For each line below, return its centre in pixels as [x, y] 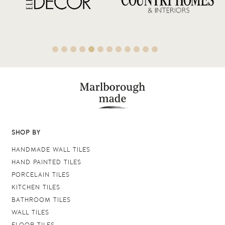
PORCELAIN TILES [40, 175]
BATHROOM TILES [41, 200]
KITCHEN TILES [36, 187]
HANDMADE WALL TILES [51, 150]
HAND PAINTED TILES [46, 162]
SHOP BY [26, 133]
